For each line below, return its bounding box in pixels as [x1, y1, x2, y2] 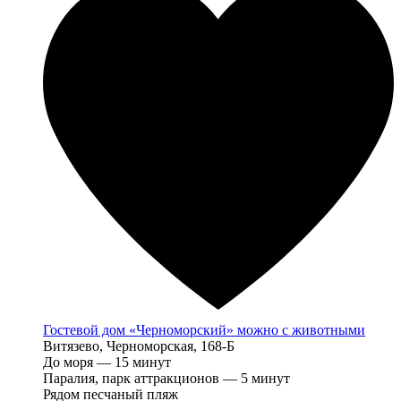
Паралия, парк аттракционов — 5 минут [43, 371, 290, 387]
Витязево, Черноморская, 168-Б [43, 338, 235, 354]
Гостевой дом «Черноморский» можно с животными [43, 322, 365, 338]
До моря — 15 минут [43, 354, 171, 371]
